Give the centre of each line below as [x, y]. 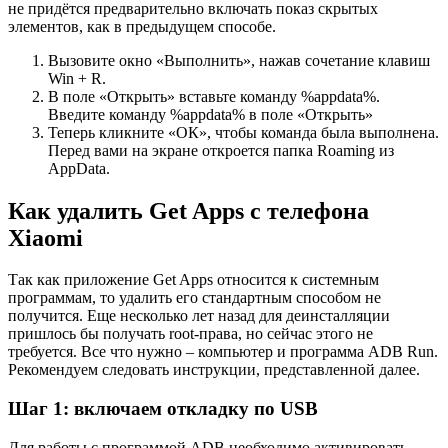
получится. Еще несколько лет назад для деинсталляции [199, 316]
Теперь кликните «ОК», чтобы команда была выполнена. [243, 132]
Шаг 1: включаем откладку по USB [163, 409]
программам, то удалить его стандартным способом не [194, 298]
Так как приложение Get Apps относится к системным [193, 280]
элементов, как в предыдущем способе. [142, 26]
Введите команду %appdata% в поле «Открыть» [210, 114]
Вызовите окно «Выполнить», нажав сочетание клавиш [239, 60]
